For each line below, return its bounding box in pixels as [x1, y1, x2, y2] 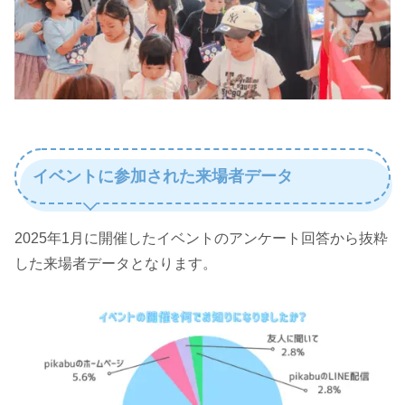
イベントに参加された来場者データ [33, 166, 293, 185]
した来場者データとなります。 [14, 255, 217, 271]
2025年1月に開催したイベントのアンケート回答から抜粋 [14, 230, 388, 246]
